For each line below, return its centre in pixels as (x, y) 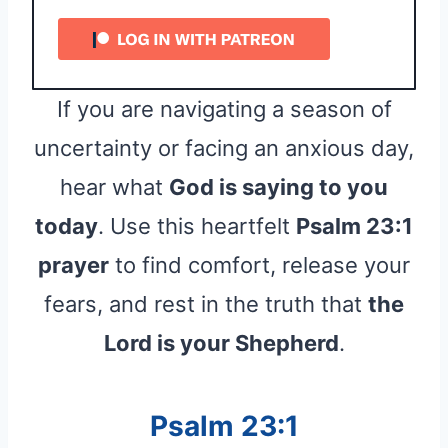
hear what (114, 186)
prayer (73, 264)
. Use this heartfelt (197, 225)
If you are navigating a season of (224, 108)
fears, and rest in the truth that (206, 303)
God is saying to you (278, 186)
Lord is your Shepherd (221, 342)
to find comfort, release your (259, 264)
